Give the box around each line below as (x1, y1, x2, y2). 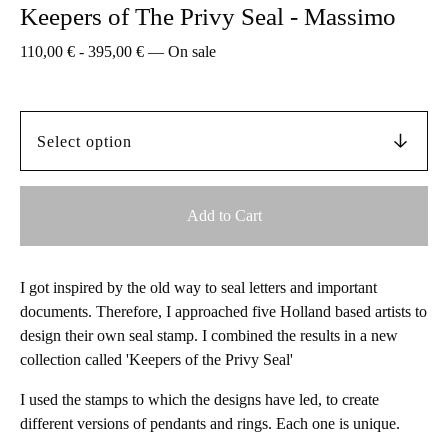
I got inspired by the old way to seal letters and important (20, 279, 377, 296)
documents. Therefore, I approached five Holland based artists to (20, 303, 427, 320)
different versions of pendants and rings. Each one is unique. (20, 415, 400, 432)
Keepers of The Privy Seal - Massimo (20, 3, 396, 30)
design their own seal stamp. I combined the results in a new (20, 327, 398, 344)
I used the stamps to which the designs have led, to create (20, 391, 379, 408)
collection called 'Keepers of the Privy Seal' (20, 351, 293, 368)
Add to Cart (186, 207, 262, 224)
